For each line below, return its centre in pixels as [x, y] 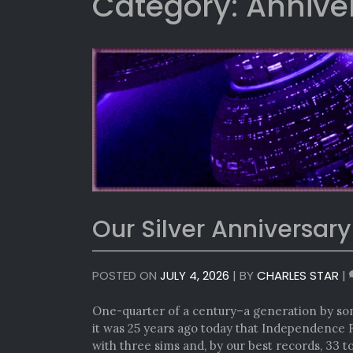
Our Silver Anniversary [221, 230]
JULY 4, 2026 [195, 276]
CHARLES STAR [298, 276]
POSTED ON [126, 276]
